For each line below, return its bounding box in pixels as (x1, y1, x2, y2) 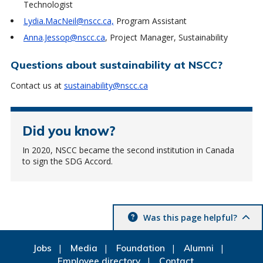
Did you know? (22, 122, 116, 139)
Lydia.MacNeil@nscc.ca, (23, 15, 114, 26)
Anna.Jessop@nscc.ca (23, 31, 105, 43)
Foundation (116, 242, 165, 254)
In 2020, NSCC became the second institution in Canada (22, 144, 234, 156)
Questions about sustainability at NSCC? (10, 58, 222, 71)
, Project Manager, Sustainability (104, 31, 228, 43)
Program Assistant (113, 15, 187, 26)
